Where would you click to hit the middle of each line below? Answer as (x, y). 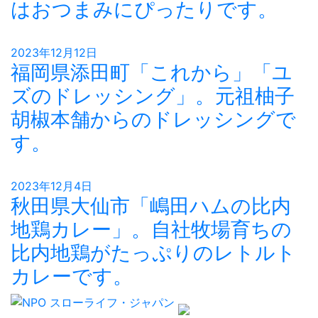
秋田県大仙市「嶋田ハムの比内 (151, 206)
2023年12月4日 (51, 186)
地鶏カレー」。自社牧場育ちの (151, 229)
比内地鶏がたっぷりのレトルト (153, 253)
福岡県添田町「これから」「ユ (152, 72)
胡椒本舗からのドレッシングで (153, 119)
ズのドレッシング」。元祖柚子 (153, 96)
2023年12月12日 (54, 53)
